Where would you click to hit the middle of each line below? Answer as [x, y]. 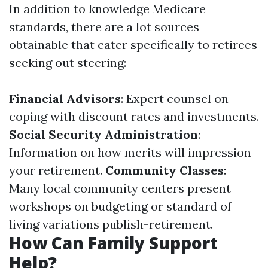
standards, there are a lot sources [104, 27]
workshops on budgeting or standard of [120, 206]
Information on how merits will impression [130, 152]
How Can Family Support [113, 243]
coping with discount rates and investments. [134, 116]
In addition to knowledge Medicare [107, 9]
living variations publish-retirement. [111, 224]
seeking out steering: [68, 63]
